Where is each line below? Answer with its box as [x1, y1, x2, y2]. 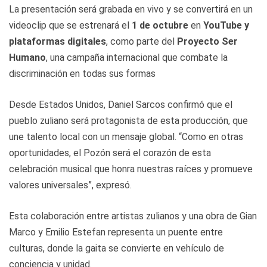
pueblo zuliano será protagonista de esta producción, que [9, 114, 248, 126]
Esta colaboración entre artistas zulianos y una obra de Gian [9, 210, 257, 222]
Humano [9, 51, 46, 63]
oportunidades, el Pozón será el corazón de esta [9, 147, 211, 159]
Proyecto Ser [177, 35, 238, 47]
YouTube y [203, 19, 249, 31]
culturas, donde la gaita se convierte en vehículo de [9, 242, 224, 254]
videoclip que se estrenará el [9, 19, 132, 31]
